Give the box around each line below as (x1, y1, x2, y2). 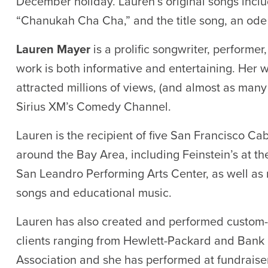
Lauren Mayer (16, 42, 90, 57)
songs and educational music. (16, 186, 172, 200)
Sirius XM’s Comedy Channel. (16, 100, 171, 114)
